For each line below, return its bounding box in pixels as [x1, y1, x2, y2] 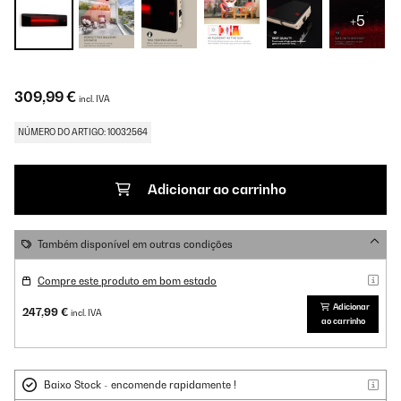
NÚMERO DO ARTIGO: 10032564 [18, 127, 148, 137]
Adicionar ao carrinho [147, 182, 286, 197]
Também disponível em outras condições [38, 238, 233, 251]
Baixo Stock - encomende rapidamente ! [44, 379, 236, 391]
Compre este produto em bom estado [38, 275, 217, 287]
